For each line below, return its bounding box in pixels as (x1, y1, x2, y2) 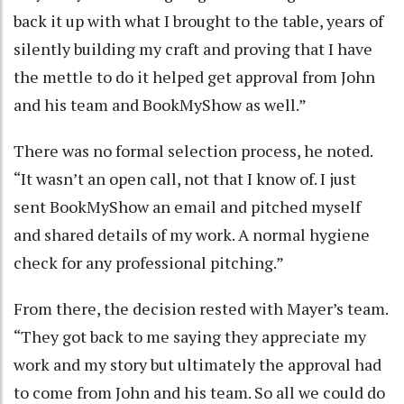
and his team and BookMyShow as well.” (14, 94, 307, 116)
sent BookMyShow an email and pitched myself (14, 196, 361, 218)
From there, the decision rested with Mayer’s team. (14, 298, 388, 320)
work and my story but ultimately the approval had (14, 353, 381, 376)
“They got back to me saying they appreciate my (14, 326, 366, 348)
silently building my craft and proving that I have (14, 38, 372, 60)
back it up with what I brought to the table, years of (14, 10, 383, 32)
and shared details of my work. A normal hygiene (14, 224, 370, 246)
